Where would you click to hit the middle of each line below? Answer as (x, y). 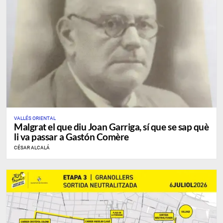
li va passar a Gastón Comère (71, 137)
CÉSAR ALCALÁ (32, 148)
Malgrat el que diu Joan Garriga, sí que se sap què (111, 127)
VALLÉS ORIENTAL (35, 118)
